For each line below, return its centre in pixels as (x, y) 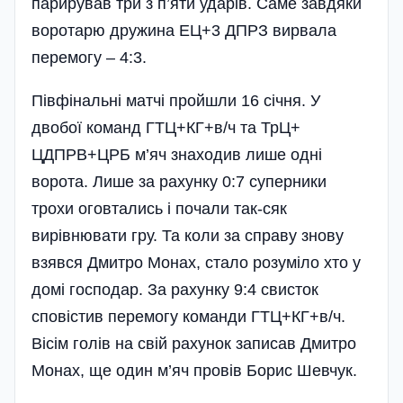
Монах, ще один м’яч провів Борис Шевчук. (194, 371)
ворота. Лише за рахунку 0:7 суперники (179, 182)
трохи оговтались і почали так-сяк (159, 209)
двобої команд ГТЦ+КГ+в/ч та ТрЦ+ (166, 128)
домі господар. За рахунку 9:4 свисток (175, 290)
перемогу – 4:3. (89, 58)
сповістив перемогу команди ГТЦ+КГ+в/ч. (188, 317)
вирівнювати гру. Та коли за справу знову (188, 236)
